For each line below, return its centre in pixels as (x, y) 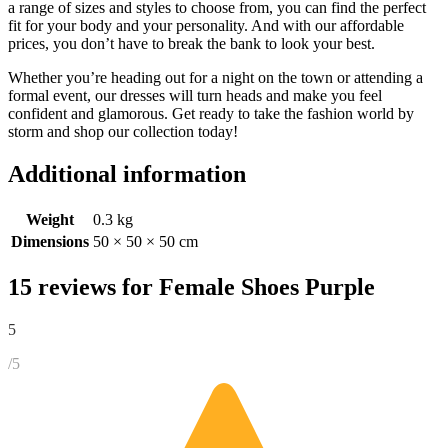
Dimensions (50, 241)
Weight (50, 219)
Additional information (127, 173)
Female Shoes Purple (267, 286)
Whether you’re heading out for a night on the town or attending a (215, 77)
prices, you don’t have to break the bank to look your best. (191, 43)
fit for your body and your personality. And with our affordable (206, 25)
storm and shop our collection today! (123, 131)
